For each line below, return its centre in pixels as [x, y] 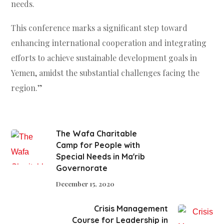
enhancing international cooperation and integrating [109, 43]
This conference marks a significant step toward [99, 28]
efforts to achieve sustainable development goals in [104, 58]
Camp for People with [98, 145]
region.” [27, 88]
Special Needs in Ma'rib [101, 157]
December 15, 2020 [85, 184]
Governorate [82, 168]
